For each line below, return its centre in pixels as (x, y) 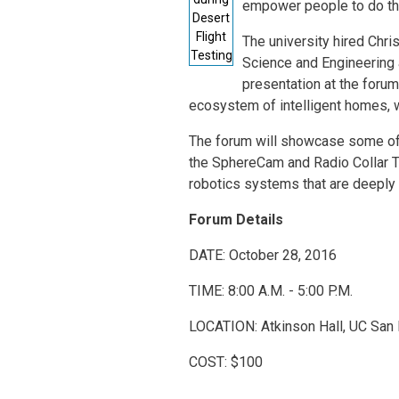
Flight (211, 36)
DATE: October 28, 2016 (263, 255)
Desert (211, 17)
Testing (211, 55)
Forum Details (236, 219)
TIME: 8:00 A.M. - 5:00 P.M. (271, 290)
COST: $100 (226, 362)
